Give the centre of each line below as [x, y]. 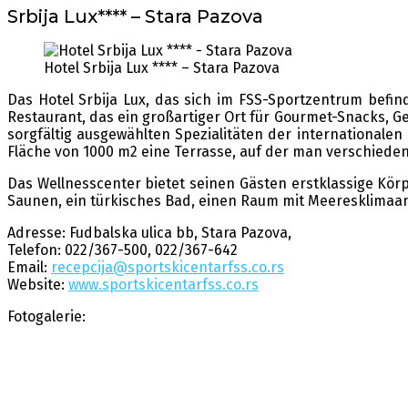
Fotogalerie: [46, 317]
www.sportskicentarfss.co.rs [163, 285]
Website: [38, 285]
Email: [27, 268]
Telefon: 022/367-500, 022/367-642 [122, 250]
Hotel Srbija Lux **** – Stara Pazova [162, 68]
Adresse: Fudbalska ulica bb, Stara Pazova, [149, 233]
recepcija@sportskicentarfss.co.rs [168, 268]
